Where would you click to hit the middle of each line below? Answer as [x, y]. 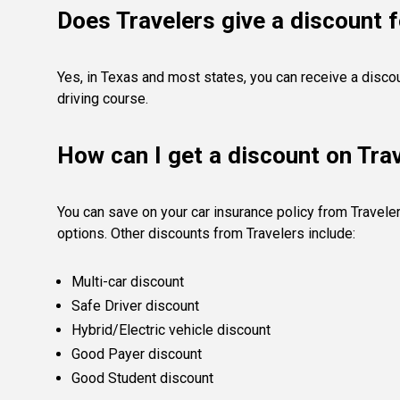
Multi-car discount [128, 282]
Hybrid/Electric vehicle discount [171, 330]
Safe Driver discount [135, 306]
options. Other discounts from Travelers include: [206, 233]
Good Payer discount [137, 354]
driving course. [103, 99]
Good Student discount [142, 378]
